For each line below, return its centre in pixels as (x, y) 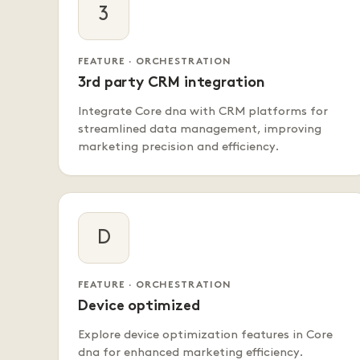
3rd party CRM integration (172, 84)
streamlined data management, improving (200, 130)
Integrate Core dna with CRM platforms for (203, 112)
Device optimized (139, 307)
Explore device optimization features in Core (205, 335)
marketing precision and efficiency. (178, 147)
